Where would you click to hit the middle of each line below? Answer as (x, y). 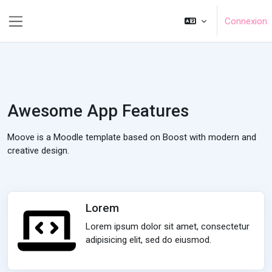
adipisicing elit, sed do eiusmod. (148, 240)
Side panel (41, 34)
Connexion (246, 21)
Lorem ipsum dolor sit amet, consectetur (168, 226)
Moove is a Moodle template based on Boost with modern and (132, 137)
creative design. (38, 151)
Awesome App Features (98, 111)
